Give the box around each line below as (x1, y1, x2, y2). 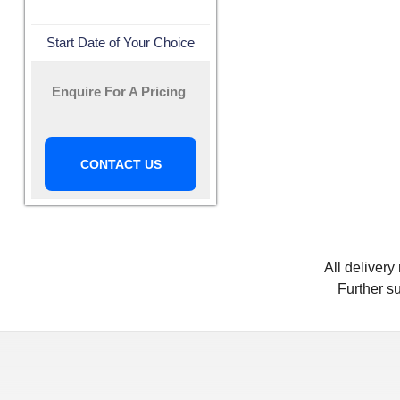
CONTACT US (79, 157, 162, 172)
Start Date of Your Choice (46, 35, 195, 51)
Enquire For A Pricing (51, 84, 186, 100)
